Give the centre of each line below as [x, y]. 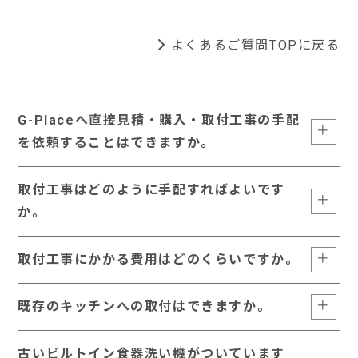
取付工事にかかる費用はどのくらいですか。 [159, 259]
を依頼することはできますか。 [116, 143]
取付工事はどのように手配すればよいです [151, 190]
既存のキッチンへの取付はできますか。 [145, 306]
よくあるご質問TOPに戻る [255, 45]
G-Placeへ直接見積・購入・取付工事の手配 [159, 120]
